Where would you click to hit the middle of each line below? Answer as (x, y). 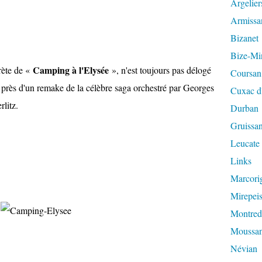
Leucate (245, 143)
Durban (244, 108)
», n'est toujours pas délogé (160, 70)
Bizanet (244, 38)
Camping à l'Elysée (71, 70)
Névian (244, 248)
